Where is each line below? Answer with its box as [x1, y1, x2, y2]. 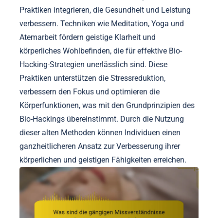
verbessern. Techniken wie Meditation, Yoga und [19, 18, 184, 28]
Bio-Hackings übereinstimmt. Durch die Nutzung [19, 114, 184, 124]
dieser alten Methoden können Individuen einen [19, 127, 181, 137]
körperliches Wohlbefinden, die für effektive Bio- [19, 46, 182, 55]
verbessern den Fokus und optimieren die [19, 87, 160, 96]
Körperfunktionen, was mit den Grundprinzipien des [19, 100, 195, 110]
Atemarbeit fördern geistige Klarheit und [19, 32, 156, 42]
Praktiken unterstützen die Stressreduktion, [19, 73, 165, 83]
